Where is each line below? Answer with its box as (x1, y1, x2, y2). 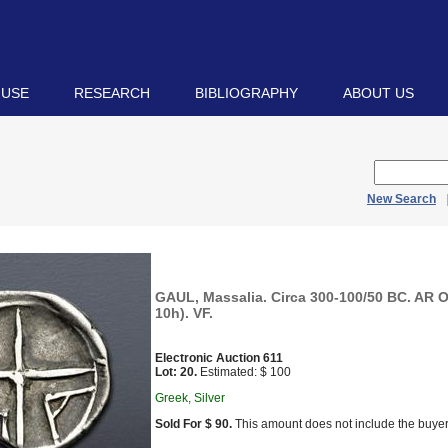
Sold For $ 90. (155, 417, 232, 431)
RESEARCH (74, 85, 150, 101)
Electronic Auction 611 (155, 351, 283, 365)
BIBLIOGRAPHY (195, 85, 298, 101)
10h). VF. (155, 305, 213, 321)
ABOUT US (343, 85, 414, 101)
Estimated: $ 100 (197, 365, 291, 379)
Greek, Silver (155, 391, 225, 405)
